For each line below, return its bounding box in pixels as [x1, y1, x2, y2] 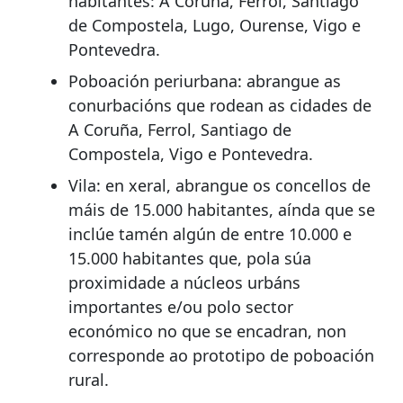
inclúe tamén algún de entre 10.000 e [68, 223, 352, 246]
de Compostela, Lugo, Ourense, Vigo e [68, 14, 361, 37]
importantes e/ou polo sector [68, 296, 293, 318]
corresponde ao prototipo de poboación [68, 345, 374, 367]
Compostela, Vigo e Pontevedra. [68, 143, 313, 166]
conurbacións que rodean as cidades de [68, 94, 372, 117]
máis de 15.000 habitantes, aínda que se [68, 199, 375, 221]
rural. [68, 369, 109, 391]
